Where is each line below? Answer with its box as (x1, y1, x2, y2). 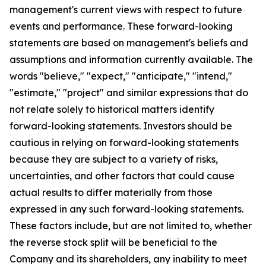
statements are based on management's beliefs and (9, 37, 248, 49)
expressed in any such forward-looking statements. (9, 203, 243, 216)
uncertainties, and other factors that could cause (9, 170, 235, 182)
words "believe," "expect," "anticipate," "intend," (9, 70, 232, 83)
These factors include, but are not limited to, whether (9, 220, 252, 232)
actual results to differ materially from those (9, 186, 213, 199)
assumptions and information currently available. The (9, 53, 253, 66)
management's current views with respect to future (9, 4, 242, 16)
